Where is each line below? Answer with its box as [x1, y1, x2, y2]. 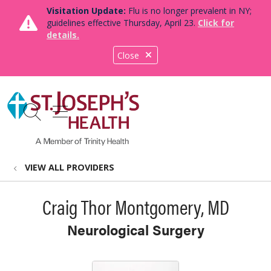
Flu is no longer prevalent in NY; [126, 5, 252, 16]
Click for [198, 17, 234, 28]
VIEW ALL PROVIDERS [25, 162, 114, 173]
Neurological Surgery [67, 220, 204, 240]
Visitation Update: [47, 5, 126, 16]
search [31, 106, 85, 130]
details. [47, 29, 79, 41]
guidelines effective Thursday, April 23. [47, 17, 198, 28]
